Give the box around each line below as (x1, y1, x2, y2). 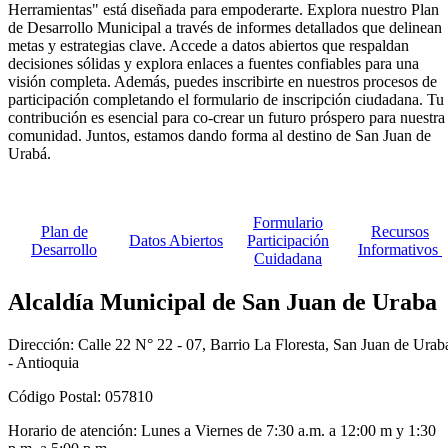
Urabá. (8, 145, 51, 163)
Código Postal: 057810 (8, 388, 153, 406)
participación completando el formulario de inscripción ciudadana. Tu (8, 91, 444, 109)
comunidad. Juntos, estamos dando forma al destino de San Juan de (8, 127, 431, 145)
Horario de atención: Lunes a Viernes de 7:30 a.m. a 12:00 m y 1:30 (8, 422, 436, 440)
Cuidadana (254, 250, 322, 268)
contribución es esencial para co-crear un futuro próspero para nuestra (8, 109, 445, 127)
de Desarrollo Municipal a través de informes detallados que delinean (8, 19, 442, 37)
